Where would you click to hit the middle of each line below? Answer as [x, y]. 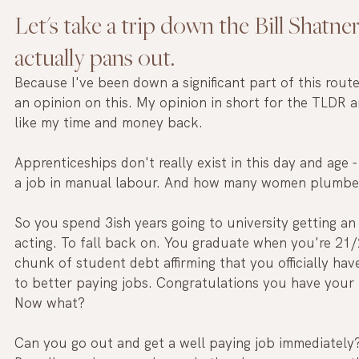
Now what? [50, 303]
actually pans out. [97, 57]
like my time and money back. [109, 123]
